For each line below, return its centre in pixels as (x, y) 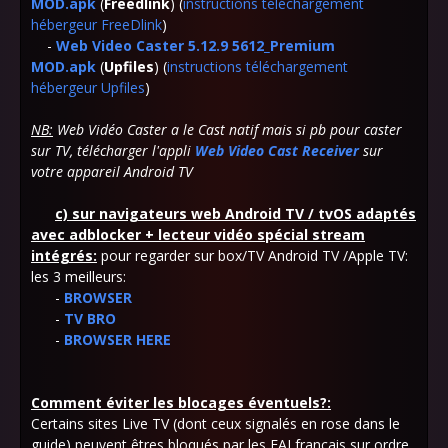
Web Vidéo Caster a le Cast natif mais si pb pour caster (227, 129)
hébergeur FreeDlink (96, 24)
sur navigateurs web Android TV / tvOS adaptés (244, 213)
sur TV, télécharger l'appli (113, 150)
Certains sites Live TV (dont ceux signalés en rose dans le (215, 423)
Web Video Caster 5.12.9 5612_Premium (195, 45)
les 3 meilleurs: (78, 276)
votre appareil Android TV (112, 171)
